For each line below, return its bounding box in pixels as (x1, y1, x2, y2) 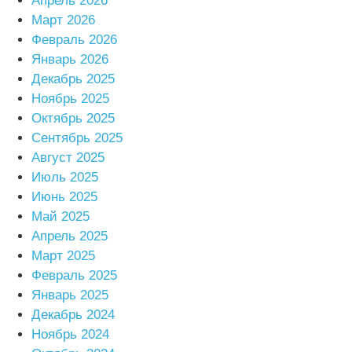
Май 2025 (31, 208, 90, 224)
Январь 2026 (31, 51, 108, 67)
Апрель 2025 (31, 228, 108, 244)
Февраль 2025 (31, 267, 117, 283)
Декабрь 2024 (31, 306, 115, 322)
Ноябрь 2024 (31, 326, 109, 342)
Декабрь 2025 (31, 71, 115, 86)
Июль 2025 (31, 169, 98, 185)
